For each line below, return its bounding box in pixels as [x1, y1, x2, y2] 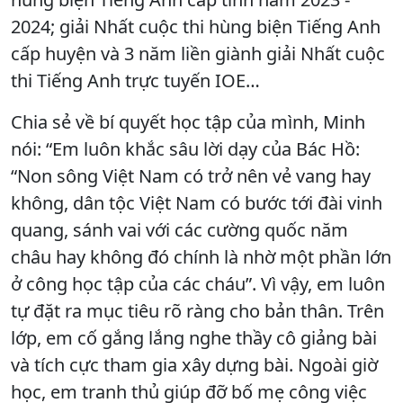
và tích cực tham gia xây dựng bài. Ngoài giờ [11, 353, 378, 378]
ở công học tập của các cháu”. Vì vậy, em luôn [11, 272, 385, 297]
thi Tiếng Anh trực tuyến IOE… [11, 68, 260, 94]
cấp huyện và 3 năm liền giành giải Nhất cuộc [11, 41, 385, 67]
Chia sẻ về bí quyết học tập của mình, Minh [11, 110, 365, 135]
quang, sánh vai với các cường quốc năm [11, 218, 348, 243]
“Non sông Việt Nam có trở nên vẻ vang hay [11, 164, 371, 189]
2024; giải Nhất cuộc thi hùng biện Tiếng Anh [11, 14, 381, 40]
